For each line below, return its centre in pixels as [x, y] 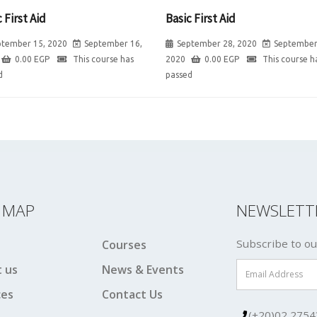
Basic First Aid [201, 18]
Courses [124, 244]
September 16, [113, 43]
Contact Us [132, 294]
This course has [102, 59]
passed [179, 74]
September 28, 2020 [217, 43]
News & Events [143, 269]
